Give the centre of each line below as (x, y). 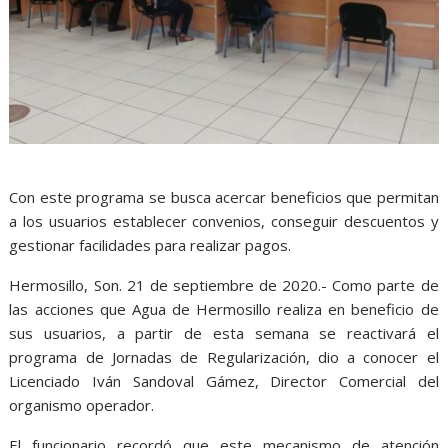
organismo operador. (82, 404)
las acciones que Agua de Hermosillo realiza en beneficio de (224, 308)
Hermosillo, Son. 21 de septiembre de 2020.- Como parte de (224, 284)
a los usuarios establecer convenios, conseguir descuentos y (224, 220)
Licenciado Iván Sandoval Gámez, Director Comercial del (224, 380)
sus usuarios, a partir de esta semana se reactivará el (224, 332)
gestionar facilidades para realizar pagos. (150, 244)
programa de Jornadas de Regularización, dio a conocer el (224, 356)
